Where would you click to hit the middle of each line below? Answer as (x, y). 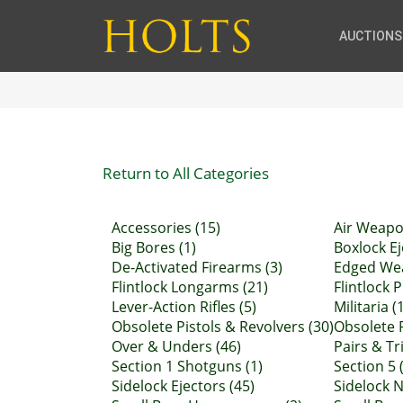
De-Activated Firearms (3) (197, 267)
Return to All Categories (186, 173)
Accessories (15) (166, 228)
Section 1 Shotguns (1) (187, 366)
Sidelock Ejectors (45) (183, 386)
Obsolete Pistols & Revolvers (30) (223, 327)
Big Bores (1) (154, 247)
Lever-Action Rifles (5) (184, 307)
